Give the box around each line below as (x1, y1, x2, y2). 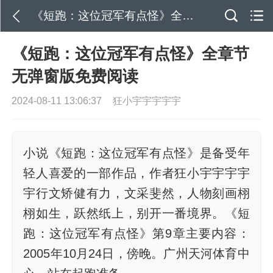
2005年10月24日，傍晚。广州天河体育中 (23, 246, 250, 260)
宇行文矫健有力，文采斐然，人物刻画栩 (23, 186, 250, 200)
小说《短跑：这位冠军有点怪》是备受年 (23, 146, 250, 160)
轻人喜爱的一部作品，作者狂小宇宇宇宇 (23, 166, 250, 180)
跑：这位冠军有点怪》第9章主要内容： (23, 226, 250, 240)
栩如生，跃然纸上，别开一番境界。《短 (23, 206, 250, 220)
